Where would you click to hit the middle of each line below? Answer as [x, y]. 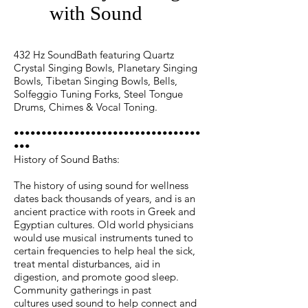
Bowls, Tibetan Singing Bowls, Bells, [96, 81]
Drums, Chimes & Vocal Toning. [90, 107]
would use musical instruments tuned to [103, 238]
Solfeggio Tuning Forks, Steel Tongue [98, 94]
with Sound [98, 13]
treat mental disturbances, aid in [87, 264]
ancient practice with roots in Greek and [104, 211]
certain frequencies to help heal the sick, [104, 251]
